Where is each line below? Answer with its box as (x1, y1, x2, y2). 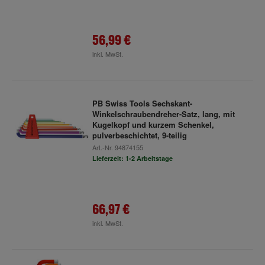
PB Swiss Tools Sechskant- (92, 98, 192, 109)
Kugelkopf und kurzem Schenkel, (92, 119, 214, 130)
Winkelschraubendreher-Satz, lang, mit (92, 108, 235, 119)
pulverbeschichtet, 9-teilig (92, 130, 187, 141)
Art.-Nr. (92, 143, 115, 152)
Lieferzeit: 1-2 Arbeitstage (92, 154, 173, 163)
